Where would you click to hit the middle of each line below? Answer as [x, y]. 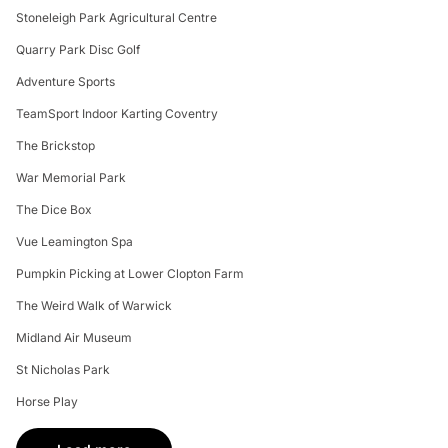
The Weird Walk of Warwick [94, 306]
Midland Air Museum [74, 338]
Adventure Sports [65, 82]
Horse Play [47, 402]
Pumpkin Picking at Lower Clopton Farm [130, 274]
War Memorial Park [71, 178]
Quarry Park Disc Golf [78, 50]
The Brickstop [55, 146]
